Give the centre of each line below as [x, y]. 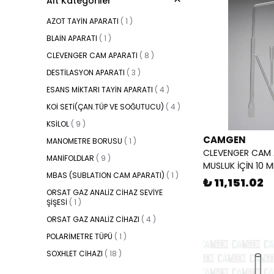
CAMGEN [224, 140]
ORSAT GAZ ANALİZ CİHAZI [93, 220]
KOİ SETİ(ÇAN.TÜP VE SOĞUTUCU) [105, 107]
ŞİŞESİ [57, 202]
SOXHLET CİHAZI [75, 254]
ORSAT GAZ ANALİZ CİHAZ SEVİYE [105, 193]
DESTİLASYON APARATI [86, 73]
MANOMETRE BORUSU [84, 141]
